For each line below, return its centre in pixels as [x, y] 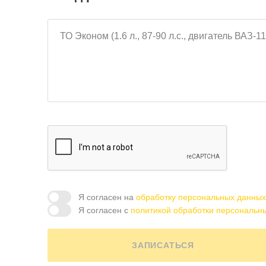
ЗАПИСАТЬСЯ [163, 245]
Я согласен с [104, 210]
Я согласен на [107, 197]
